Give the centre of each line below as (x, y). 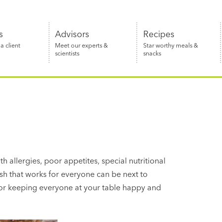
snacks (152, 53)
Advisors (72, 34)
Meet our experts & (82, 45)
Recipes (159, 34)
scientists (67, 53)
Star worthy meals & (170, 45)
